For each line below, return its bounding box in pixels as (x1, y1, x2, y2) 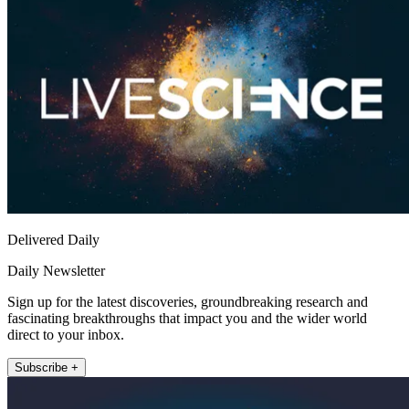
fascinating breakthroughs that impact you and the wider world (7, 310, 367, 327)
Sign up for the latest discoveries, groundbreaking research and (7, 294, 368, 310)
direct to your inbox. (7, 327, 124, 343)
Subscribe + (15, 361, 79, 375)
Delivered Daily (7, 232, 100, 248)
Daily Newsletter (7, 263, 105, 279)
